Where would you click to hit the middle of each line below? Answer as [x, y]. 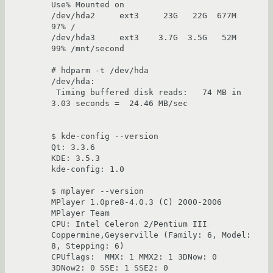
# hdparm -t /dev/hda [100, 71]
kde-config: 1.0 [88, 169]
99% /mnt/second [88, 49]
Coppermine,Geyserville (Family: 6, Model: [151, 235]
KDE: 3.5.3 [76, 158]
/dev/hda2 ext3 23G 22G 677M [144, 16]
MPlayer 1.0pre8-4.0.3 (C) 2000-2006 [136, 202]
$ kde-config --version [105, 136]
